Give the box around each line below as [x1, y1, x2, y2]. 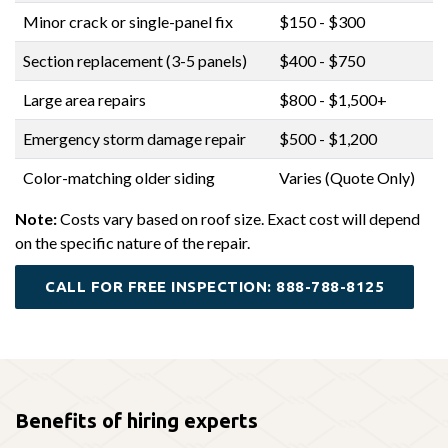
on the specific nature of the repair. [15, 232, 250, 252]
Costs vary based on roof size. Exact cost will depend [57, 208, 420, 228]
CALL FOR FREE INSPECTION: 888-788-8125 [45, 277, 384, 295]
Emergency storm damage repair [22, 128, 246, 148]
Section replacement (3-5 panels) [22, 50, 247, 70]
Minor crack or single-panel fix [22, 11, 233, 31]
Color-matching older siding [22, 167, 215, 187]
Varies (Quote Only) [278, 167, 415, 187]
